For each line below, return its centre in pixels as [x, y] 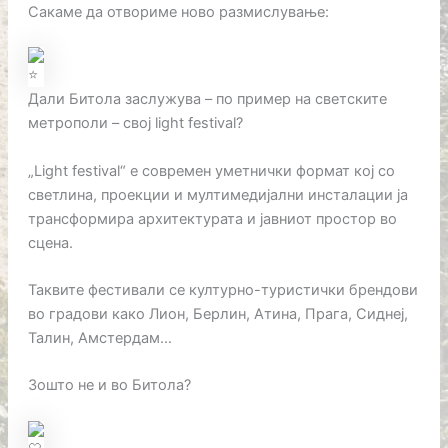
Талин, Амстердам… [99, 337]
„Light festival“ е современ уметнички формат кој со [211, 170]
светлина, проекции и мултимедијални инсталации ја [217, 194]
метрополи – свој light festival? [135, 123]
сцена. [50, 242]
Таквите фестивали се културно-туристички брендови [222, 289]
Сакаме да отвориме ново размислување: [178, 11]
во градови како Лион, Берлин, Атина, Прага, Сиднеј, [217, 313]
